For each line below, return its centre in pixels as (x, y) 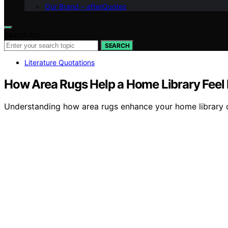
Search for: (22, 35)
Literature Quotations (60, 62)
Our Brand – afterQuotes (85, 6)
